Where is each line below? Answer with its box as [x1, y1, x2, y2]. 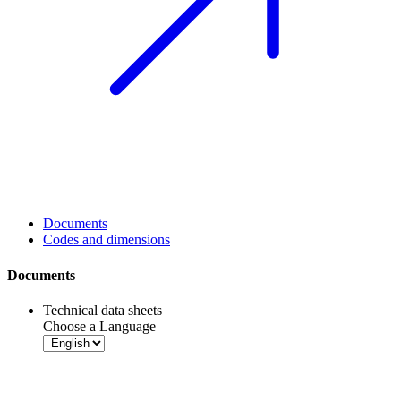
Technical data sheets [43, 303, 162, 318]
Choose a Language [43, 319, 156, 334]
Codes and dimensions [43, 232, 170, 248]
